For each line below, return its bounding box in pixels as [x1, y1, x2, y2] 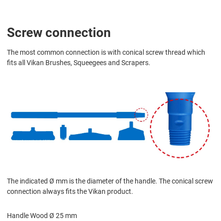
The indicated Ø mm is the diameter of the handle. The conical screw [7, 177, 213, 185]
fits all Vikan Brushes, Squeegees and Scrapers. [7, 58, 150, 67]
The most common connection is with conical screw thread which [7, 48, 205, 56]
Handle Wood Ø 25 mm [7, 211, 77, 220]
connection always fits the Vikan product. [7, 187, 133, 195]
